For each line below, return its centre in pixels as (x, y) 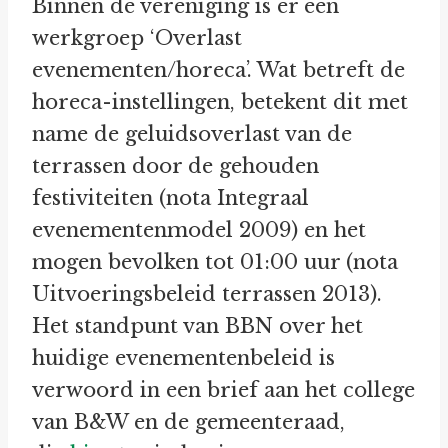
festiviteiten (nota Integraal (170, 198)
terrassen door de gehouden (175, 166)
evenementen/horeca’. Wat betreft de (218, 70)
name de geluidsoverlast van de (192, 134)
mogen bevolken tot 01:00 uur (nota (215, 262)
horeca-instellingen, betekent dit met (220, 102)
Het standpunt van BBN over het (197, 326)
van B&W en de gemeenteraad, (188, 422)
